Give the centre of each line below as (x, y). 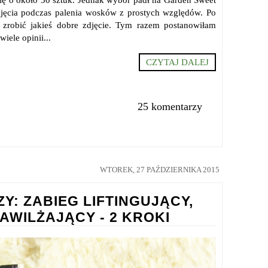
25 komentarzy (170, 107)
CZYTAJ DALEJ (177, 63)
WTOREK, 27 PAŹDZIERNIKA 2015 (159, 170)
